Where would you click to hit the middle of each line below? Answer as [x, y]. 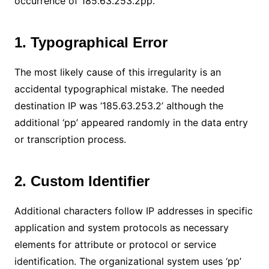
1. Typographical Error [91, 42]
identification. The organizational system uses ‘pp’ [128, 261]
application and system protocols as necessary [121, 227]
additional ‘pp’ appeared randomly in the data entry [131, 122]
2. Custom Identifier [82, 181]
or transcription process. [71, 139]
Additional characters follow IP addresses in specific [133, 210]
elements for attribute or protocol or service [115, 244]
